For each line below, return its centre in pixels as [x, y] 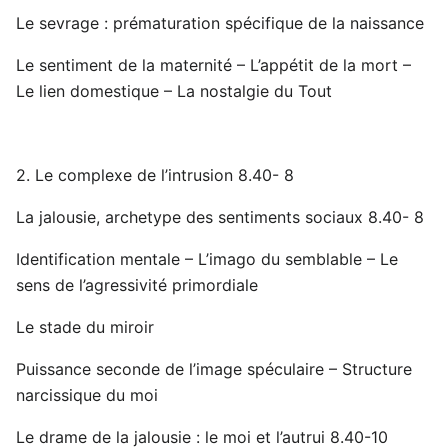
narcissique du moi [87, 395]
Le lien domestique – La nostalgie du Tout [174, 91]
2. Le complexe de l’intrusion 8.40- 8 [155, 175]
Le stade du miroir [85, 327]
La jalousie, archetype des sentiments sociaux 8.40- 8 [220, 217]
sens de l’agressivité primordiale [137, 285]
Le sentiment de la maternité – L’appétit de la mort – [213, 65]
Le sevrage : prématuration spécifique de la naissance [220, 23]
